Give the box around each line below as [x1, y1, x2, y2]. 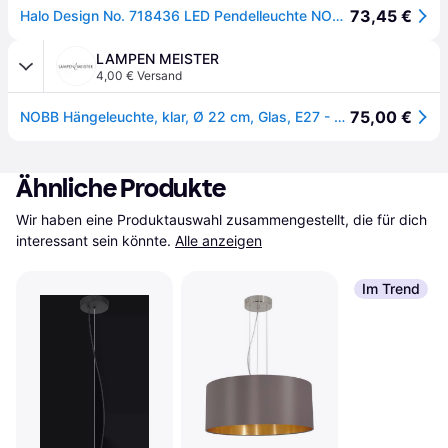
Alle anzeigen [175, 232, 262, 249]
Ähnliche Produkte [16, 173, 226, 204]
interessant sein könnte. [16, 232, 171, 249]
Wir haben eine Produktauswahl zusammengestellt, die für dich [16, 211, 427, 228]
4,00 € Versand [96, 68, 182, 83]
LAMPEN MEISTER [96, 50, 219, 67]
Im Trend [361, 280, 420, 297]
